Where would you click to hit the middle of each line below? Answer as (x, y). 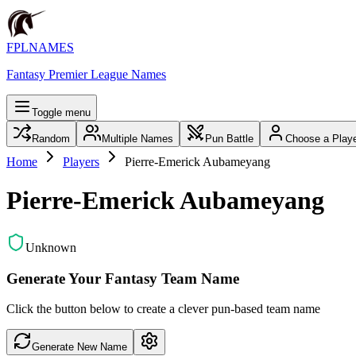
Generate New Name (79, 347)
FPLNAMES (40, 47)
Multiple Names (137, 139)
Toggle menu (61, 112)
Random (51, 139)
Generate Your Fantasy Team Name (123, 278)
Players (81, 162)
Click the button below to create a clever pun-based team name (163, 309)
